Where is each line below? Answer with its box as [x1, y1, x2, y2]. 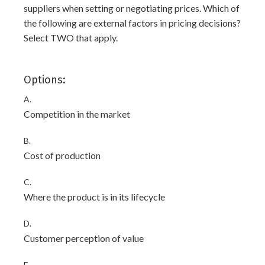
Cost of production [24, 150, 101, 161]
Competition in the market [24, 108, 130, 119]
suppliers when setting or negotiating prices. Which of [24, 2, 240, 14]
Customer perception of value [24, 232, 144, 244]
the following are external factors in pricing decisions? [24, 17, 241, 28]
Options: [24, 73, 66, 86]
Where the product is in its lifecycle [24, 191, 165, 202]
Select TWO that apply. [24, 32, 118, 43]
